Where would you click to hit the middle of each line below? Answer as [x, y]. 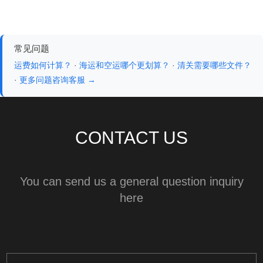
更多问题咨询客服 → [58, 80]
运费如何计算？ [43, 65]
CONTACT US [131, 137]
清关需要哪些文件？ [214, 65]
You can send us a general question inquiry [131, 181]
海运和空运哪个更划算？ [124, 65]
